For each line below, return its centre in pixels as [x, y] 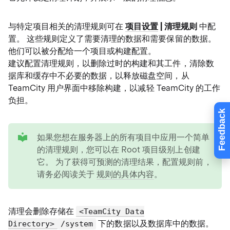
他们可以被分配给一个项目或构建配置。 [82, 51]
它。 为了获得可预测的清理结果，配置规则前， [124, 162]
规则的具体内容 [126, 174]
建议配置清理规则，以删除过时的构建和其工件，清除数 [111, 63]
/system [77, 224]
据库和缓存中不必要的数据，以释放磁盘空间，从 [99, 76]
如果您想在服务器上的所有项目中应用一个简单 [123, 137]
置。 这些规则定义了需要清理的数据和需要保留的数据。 [112, 39]
